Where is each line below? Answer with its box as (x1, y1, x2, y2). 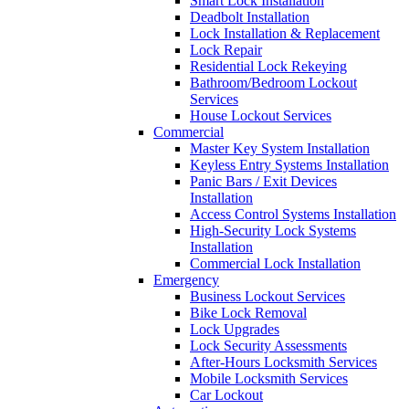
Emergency (153, 272, 219, 288)
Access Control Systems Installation (190, 206, 396, 222)
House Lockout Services (190, 108, 331, 123)
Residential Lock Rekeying (190, 58, 347, 74)
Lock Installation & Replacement (190, 26, 380, 41)
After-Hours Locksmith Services (190, 354, 377, 370)
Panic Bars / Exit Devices (190, 173, 337, 189)
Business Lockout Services (190, 288, 345, 304)
